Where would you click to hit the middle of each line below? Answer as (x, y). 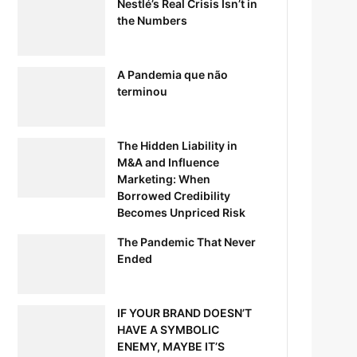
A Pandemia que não (173, 74)
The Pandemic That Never (187, 241)
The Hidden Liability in (178, 145)
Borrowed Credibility (174, 195)
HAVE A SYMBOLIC (169, 329)
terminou (143, 91)
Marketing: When (164, 178)
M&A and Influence (169, 162)
